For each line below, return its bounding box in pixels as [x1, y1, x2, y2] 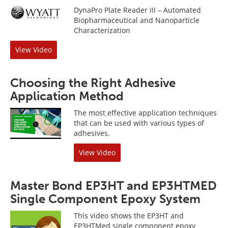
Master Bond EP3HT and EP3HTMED [10, 178, 217, 193]
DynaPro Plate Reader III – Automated [74, 5, 201, 15]
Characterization [74, 25, 130, 35]
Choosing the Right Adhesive [10, 75, 176, 90]
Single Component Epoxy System [10, 191, 201, 206]
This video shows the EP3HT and [74, 211, 184, 220]
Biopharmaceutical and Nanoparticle [74, 15, 199, 25]
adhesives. [74, 128, 110, 138]
